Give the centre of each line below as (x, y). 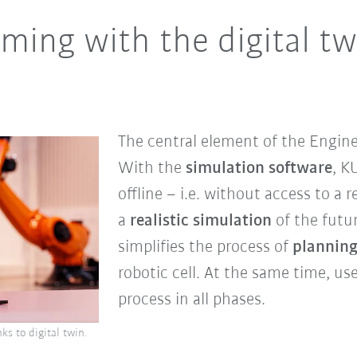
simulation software (259, 168)
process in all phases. (191, 300)
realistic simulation (200, 221)
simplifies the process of (205, 247)
